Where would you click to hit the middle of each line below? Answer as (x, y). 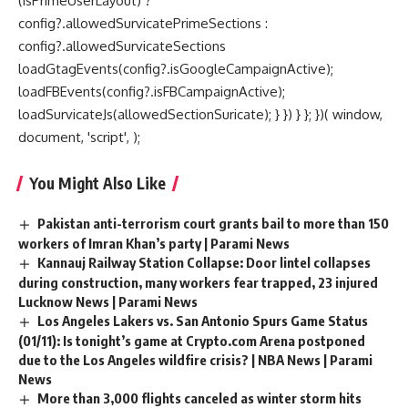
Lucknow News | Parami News (108, 302)
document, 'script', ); (79, 138)
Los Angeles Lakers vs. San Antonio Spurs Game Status (203, 321)
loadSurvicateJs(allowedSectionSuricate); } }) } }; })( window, (200, 115)
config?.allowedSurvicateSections (122, 46)
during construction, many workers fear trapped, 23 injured (198, 283)
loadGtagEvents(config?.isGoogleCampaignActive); (176, 69)
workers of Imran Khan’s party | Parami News (154, 244)
